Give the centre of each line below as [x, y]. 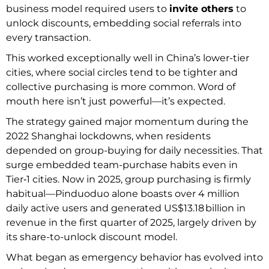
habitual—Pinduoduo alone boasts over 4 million [123, 193]
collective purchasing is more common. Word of [121, 86]
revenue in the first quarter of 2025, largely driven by [131, 222]
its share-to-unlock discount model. [93, 237]
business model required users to [88, 8]
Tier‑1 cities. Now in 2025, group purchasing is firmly [128, 179]
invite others [201, 8]
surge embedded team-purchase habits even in [122, 165]
